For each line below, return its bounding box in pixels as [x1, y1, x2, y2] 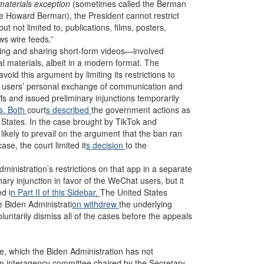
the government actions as [91, 104, 190, 115]
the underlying [119, 198, 172, 210]
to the [126, 139, 147, 151]
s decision [86, 139, 126, 151]
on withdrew [72, 198, 119, 210]
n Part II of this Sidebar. [11, 186, 100, 198]
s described [46, 104, 91, 115]
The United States [100, 186, 167, 198]
